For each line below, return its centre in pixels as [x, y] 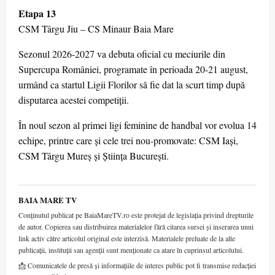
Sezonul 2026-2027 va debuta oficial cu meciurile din [122, 54]
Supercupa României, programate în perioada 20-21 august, [133, 69]
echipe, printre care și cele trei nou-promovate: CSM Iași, [128, 141]
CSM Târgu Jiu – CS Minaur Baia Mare [96, 29]
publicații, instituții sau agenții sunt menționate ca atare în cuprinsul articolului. [131, 250]
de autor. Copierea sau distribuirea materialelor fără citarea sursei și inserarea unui [136, 227]
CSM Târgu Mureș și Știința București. [94, 156]
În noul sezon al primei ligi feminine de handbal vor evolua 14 [137, 125]
